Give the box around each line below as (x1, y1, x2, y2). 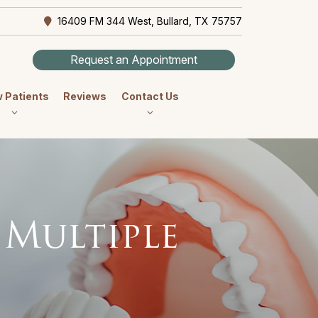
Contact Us (121, 90, 179, 102)
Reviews (63, 90, 107, 102)
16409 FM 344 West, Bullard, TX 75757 (55, 15, 242, 27)
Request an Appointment (70, 53, 197, 67)
